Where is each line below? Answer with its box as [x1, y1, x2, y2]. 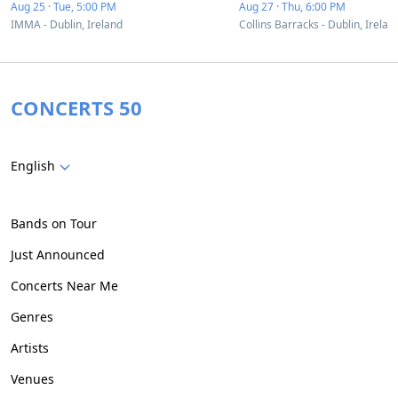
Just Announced [11, 246, 105, 263]
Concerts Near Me [11, 277, 118, 294]
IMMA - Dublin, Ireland [11, 17, 123, 32]
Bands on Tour [11, 215, 97, 232]
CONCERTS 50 [11, 94, 142, 121]
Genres [11, 308, 53, 325]
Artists [11, 339, 49, 356]
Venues [11, 370, 54, 387]
